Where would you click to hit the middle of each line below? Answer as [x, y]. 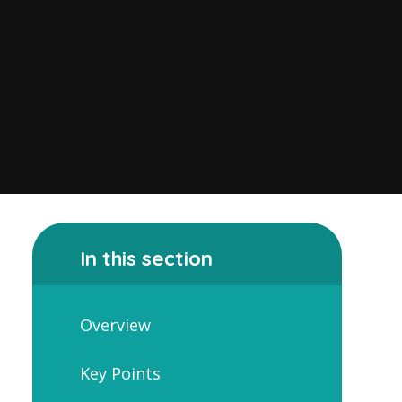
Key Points [120, 373]
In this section [146, 258]
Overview [115, 325]
